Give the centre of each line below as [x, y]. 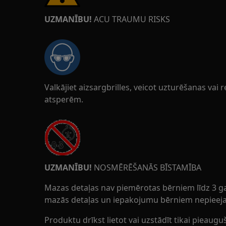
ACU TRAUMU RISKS [131, 19]
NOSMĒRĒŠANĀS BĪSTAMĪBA [147, 167]
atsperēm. [64, 99]
